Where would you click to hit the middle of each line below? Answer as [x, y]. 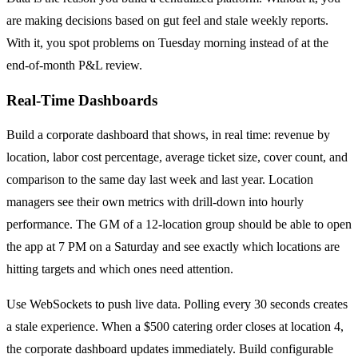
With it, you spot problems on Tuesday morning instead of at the [167, 42]
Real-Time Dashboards [82, 100]
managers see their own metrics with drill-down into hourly [155, 202]
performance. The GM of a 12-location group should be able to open [179, 225]
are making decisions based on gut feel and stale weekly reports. [167, 20]
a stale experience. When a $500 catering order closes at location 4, [175, 327]
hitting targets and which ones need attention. [120, 269]
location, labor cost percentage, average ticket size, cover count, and [177, 157]
